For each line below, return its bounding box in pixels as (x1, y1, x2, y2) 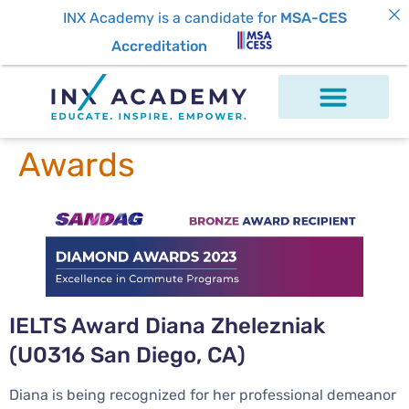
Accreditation (110, 37, 207, 55)
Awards (18, 145, 135, 184)
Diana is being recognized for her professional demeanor (9, 385, 396, 404)
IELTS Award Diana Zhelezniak (9, 312, 325, 339)
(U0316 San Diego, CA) (9, 341, 246, 368)
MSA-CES (279, 9, 347, 26)
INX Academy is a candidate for (62, 9, 280, 26)
